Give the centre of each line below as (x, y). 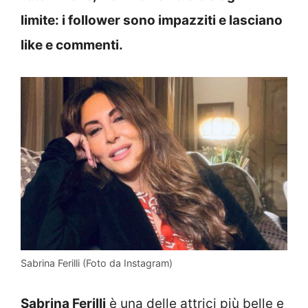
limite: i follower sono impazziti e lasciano (152, 20)
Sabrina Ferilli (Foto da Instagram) (97, 263)
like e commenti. (72, 45)
